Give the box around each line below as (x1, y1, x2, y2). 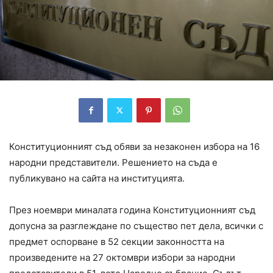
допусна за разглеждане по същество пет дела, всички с (9, 219, 263, 232)
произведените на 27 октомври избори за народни (9, 251, 235, 263)
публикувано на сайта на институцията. (9, 172, 185, 184)
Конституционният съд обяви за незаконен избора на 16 (9, 140, 260, 152)
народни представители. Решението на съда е (9, 156, 218, 168)
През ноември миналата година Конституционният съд (9, 204, 255, 216)
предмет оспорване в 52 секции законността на (9, 235, 224, 247)
